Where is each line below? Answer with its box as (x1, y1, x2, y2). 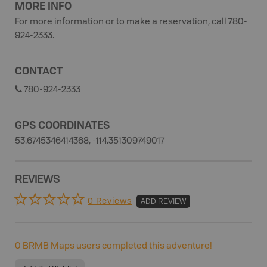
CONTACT (15, 63, 63, 77)
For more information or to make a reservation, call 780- (15, 18, 247, 27)
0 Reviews (88, 197, 132, 206)
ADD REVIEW (141, 197, 186, 206)
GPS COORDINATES (15, 117, 110, 132)
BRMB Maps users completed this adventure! (21, 242, 212, 251)
